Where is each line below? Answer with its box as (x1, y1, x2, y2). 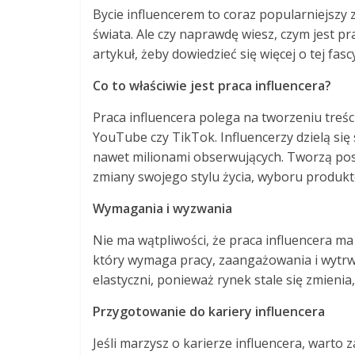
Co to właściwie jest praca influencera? (93, 77, 331, 94)
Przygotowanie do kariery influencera (93, 303, 325, 320)
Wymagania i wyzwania (93, 200, 232, 217)
